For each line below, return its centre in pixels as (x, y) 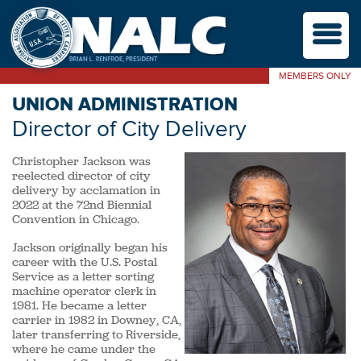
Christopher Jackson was (81, 162)
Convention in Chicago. (77, 220)
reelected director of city (81, 176)
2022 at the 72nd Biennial (82, 205)
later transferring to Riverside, (96, 334)
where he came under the (84, 349)
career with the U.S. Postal (85, 261)
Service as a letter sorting (83, 276)
